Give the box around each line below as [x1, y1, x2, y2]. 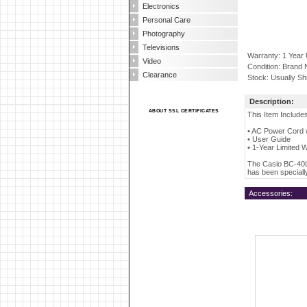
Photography [143, 29, 185, 38]
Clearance [143, 71, 177, 79]
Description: [249, 97, 294, 106]
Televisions [143, 43, 180, 51]
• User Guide [247, 135, 291, 143]
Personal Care [143, 16, 191, 24]
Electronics [143, 2, 180, 10]
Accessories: [245, 189, 293, 197]
